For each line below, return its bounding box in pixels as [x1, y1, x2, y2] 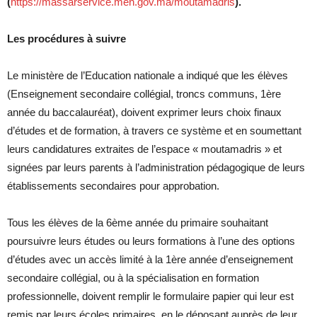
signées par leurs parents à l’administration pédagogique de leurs [7, 161, 305, 173]
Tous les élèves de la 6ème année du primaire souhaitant [7, 217, 268, 229]
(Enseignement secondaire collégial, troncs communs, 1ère [7, 88, 281, 100]
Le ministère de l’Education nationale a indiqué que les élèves [7, 69, 288, 81]
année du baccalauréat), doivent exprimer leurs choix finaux [7, 106, 282, 118]
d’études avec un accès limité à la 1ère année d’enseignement [7, 253, 293, 265]
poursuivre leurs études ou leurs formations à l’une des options [7, 235, 295, 247]
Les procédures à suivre [7, 33, 126, 45]
